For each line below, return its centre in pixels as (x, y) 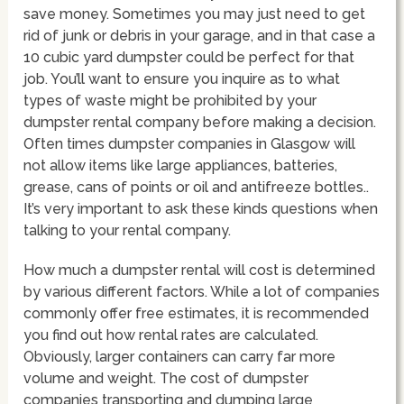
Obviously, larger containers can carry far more (180, 356)
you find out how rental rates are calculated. (171, 335)
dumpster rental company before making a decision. (200, 122)
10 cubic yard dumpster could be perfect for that (189, 57)
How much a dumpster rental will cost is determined (200, 270)
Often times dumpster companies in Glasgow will (190, 143)
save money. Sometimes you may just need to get (195, 14)
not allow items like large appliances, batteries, (181, 165)
